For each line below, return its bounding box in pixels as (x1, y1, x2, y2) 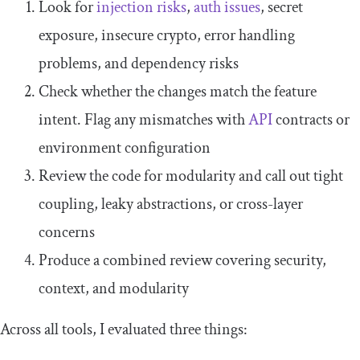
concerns (39, 222, 95, 243)
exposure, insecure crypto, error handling (39, 25, 295, 47)
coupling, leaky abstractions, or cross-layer (39, 194, 303, 215)
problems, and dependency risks (39, 53, 239, 75)
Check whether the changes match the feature (39, 81, 317, 103)
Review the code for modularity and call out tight (39, 166, 343, 187)
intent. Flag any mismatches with (39, 109, 248, 131)
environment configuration (39, 137, 211, 159)
